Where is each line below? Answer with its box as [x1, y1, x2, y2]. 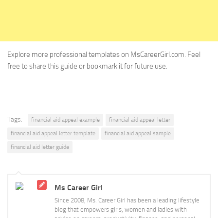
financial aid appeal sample [105, 130, 171, 137]
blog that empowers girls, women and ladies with [54, 206, 187, 214]
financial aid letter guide [11, 144, 69, 151]
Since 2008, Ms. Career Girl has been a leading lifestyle [54, 197, 200, 204]
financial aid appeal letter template [11, 130, 95, 137]
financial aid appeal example [31, 116, 100, 124]
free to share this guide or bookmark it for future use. [7, 62, 167, 71]
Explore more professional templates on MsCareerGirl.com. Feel [7, 50, 200, 59]
